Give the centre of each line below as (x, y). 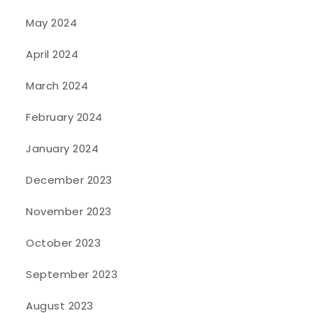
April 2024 (52, 54)
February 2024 (64, 117)
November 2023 (69, 211)
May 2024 (52, 22)
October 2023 (64, 242)
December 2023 (69, 180)
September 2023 (72, 274)
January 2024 (63, 148)
